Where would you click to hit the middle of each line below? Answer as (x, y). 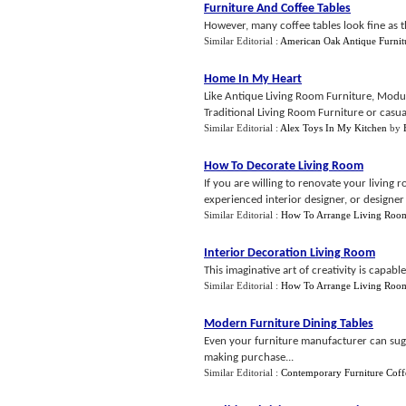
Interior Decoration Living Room (290, 253)
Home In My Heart (253, 79)
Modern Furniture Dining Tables (289, 324)
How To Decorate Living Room (284, 166)
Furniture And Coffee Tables (277, 9)
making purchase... (249, 358)
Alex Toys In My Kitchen (333, 128)
